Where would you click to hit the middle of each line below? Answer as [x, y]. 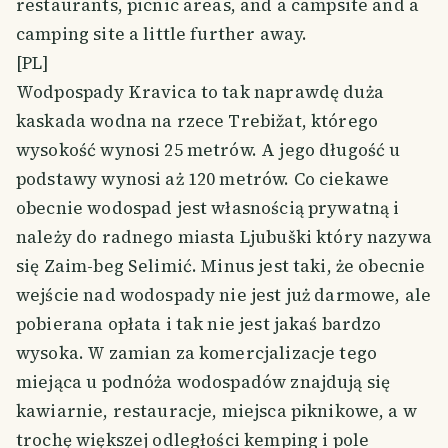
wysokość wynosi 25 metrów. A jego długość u [208, 149]
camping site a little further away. [162, 33]
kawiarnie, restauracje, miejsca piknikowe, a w [216, 410]
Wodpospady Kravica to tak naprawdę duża [200, 91]
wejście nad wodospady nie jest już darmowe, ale [224, 294]
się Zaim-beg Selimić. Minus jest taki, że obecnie [221, 265]
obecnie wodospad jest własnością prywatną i [208, 207]
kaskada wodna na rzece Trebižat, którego [197, 120]
